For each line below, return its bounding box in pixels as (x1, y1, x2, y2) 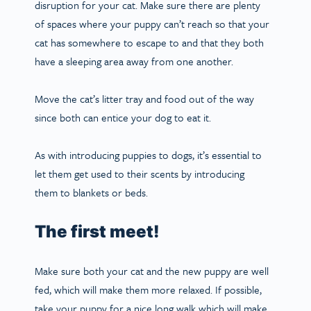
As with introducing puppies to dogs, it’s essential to (35, 146, 262, 162)
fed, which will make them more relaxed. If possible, (35, 281, 262, 297)
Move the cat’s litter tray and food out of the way (35, 90, 254, 106)
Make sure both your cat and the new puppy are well (35, 262, 269, 278)
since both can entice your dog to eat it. (35, 109, 219, 125)
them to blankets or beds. (35, 184, 156, 200)
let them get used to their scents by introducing (35, 165, 244, 181)
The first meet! (35, 221, 167, 242)
